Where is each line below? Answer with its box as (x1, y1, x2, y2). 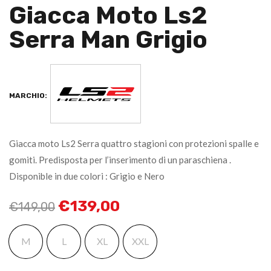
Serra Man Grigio (9, 25, 207, 54)
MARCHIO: (9, 91, 47, 100)
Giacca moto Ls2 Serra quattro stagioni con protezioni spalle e (9, 137, 259, 149)
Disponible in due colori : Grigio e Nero (9, 170, 165, 181)
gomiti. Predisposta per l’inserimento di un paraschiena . (9, 154, 231, 165)
